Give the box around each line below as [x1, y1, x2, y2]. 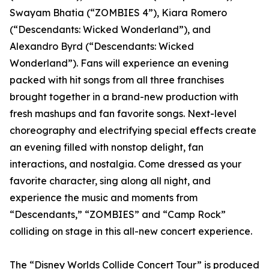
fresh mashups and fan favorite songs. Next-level [10, 107, 237, 120]
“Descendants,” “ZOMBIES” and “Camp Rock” [10, 208, 226, 221]
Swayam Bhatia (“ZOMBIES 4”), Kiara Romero [10, 7, 227, 19]
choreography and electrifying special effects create [10, 124, 256, 137]
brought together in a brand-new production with [10, 91, 238, 103]
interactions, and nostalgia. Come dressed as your [10, 158, 241, 171]
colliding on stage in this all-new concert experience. [10, 225, 252, 238]
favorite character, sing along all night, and [10, 175, 211, 187]
